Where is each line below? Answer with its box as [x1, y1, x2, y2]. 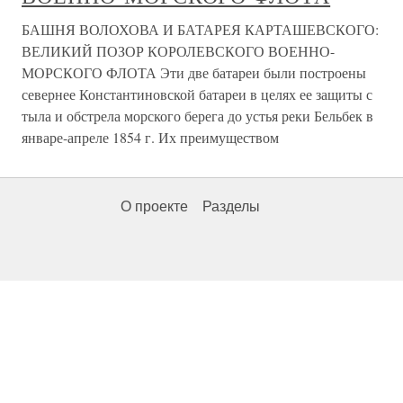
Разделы [202, 199, 260, 214]
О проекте [121, 199, 188, 214]
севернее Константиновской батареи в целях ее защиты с [22, 85, 372, 103]
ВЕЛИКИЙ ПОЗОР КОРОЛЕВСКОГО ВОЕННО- [22, 41, 335, 60]
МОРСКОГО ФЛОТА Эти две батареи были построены [22, 63, 366, 82]
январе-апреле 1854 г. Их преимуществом [22, 128, 279, 147]
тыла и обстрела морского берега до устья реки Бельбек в [22, 106, 373, 125]
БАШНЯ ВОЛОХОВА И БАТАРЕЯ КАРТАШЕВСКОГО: [22, 20, 379, 39]
